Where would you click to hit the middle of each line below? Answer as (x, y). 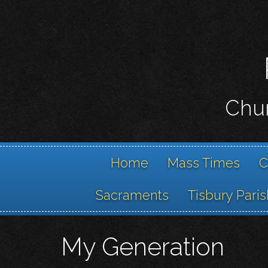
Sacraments (133, 195)
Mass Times (203, 163)
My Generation (143, 247)
